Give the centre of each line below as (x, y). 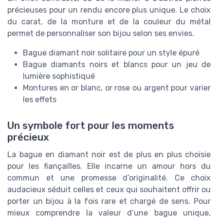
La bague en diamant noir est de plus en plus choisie (109, 154)
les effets (40, 99)
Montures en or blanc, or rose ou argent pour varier (117, 88)
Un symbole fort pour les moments (91, 125)
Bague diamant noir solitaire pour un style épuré (111, 53)
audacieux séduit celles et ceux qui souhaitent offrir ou (109, 189)
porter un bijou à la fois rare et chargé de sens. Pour (109, 201)
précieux (28, 137)
